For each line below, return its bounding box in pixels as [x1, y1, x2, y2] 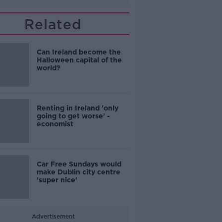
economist [36, 120, 73, 128]
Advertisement [31, 213, 75, 220]
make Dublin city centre [36, 168, 120, 176]
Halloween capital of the [36, 56, 122, 64]
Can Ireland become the [36, 48, 121, 56]
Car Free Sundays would [36, 160, 121, 168]
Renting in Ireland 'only [36, 104, 118, 112]
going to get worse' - [36, 112, 110, 120]
